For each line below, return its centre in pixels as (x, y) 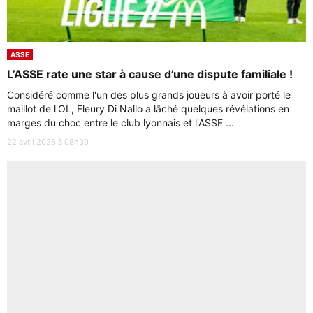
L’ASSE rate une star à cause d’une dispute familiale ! (150, 74)
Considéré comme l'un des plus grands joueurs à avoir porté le (149, 95)
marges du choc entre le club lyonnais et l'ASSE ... (121, 123)
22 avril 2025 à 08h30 (48, 142)
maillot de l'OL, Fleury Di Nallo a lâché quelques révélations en (148, 109)
